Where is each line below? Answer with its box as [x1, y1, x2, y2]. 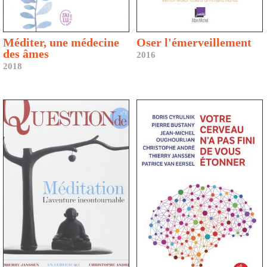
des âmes [3, 47, 49, 61]
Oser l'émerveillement [136, 36, 252, 49]
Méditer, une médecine [3, 36, 119, 49]
